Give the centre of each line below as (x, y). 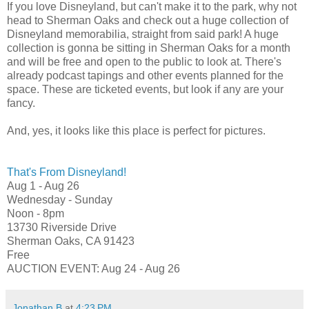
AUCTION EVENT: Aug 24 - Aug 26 (93, 268)
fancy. (21, 103)
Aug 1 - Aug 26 (43, 186)
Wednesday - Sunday (60, 199)
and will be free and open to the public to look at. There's (144, 61)
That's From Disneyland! (67, 172)
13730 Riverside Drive (62, 227)
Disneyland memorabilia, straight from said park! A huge (143, 34)
